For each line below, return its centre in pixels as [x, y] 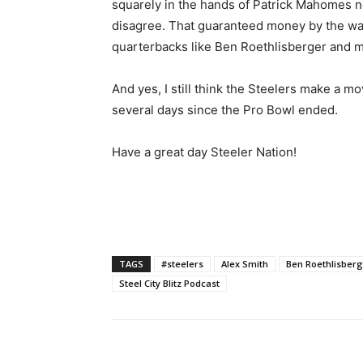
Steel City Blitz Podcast [169, 283]
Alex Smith [245, 264]
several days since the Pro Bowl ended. [225, 110]
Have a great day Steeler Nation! [204, 152]
